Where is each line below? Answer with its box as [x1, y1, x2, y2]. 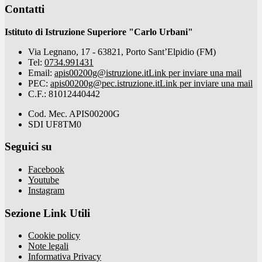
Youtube [28, 175, 59, 185]
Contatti [5, 2, 44, 15]
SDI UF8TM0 [28, 119, 81, 129]
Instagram [28, 185, 64, 195]
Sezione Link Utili [5, 206, 90, 219]
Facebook [28, 164, 64, 174]
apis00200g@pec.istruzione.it [50, 78, 160, 88]
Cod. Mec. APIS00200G [28, 108, 120, 119]
